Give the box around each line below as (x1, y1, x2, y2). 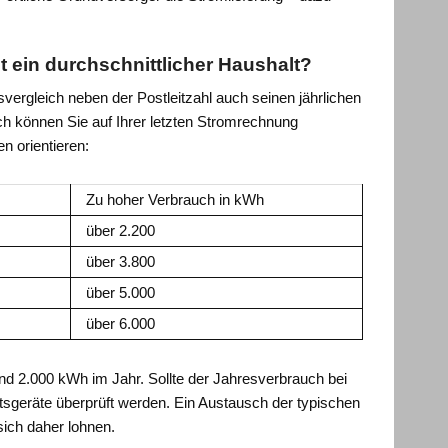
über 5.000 (86, 284, 156, 302)
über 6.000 (86, 315, 156, 333)
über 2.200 (86, 222, 156, 240)
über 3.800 (86, 253, 156, 271)
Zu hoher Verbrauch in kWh (86, 191, 265, 209)
